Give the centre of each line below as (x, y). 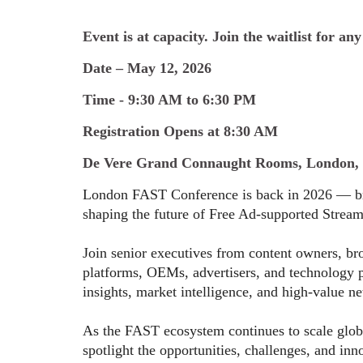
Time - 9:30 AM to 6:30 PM (169, 100)
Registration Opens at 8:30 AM (182, 131)
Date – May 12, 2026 (147, 68)
